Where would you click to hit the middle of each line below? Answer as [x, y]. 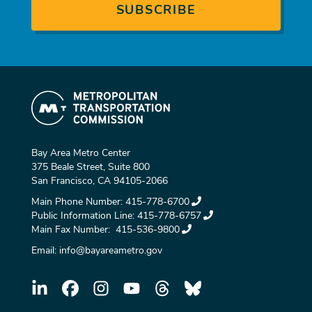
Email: [45, 250]
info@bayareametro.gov [111, 250]
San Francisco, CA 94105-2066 [100, 181]
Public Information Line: [84, 216]
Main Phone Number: [78, 202]
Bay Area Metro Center [81, 153]
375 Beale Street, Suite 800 [91, 167]
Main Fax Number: [72, 229]
